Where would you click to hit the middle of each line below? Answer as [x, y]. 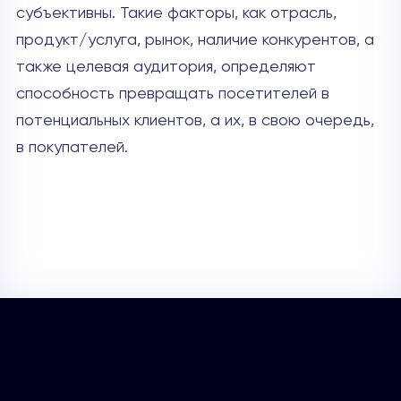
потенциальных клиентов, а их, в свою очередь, [195, 121]
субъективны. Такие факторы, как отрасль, [176, 13]
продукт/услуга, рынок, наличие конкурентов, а [195, 40]
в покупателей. [72, 148]
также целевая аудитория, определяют [166, 67]
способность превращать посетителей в [172, 94]
